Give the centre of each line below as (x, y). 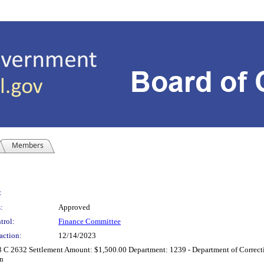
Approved (74, 207)
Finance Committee (90, 221)
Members (28, 145)
